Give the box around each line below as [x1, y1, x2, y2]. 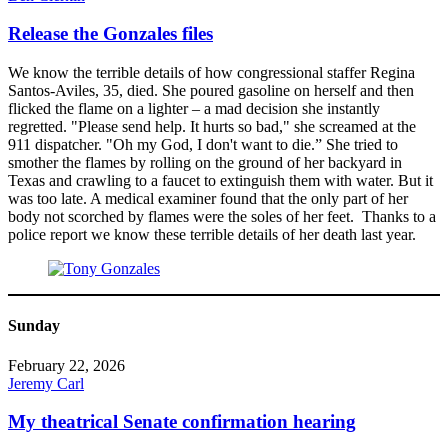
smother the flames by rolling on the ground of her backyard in [8, 153, 402, 171]
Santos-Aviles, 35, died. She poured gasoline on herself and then [8, 81, 414, 99]
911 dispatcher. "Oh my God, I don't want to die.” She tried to [8, 135, 398, 153]
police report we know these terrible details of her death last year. [8, 225, 416, 243]
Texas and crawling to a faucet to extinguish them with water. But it [8, 171, 433, 189]
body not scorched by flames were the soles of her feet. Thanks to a [8, 207, 436, 225]
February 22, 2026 [8, 356, 125, 374]
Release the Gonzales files [8, 23, 213, 45]
